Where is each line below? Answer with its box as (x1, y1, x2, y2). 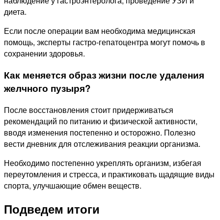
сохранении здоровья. (4, 48, 85, 59)
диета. (4, 6, 27, 18)
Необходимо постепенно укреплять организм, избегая (4, 157, 201, 168)
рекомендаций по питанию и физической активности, (4, 115, 197, 127)
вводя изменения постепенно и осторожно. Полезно (4, 126, 195, 138)
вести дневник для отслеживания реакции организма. (4, 137, 200, 149)
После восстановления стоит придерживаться (4, 104, 173, 115)
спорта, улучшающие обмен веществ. (4, 179, 141, 191)
